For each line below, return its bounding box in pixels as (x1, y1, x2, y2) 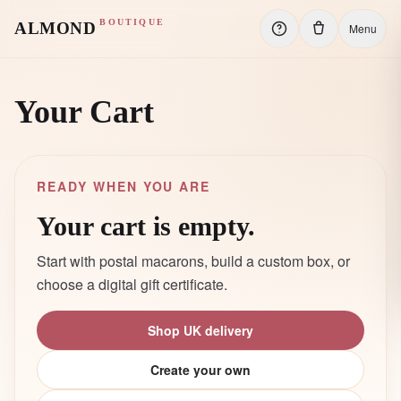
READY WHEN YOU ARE (37, 177, 211, 195)
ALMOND (14, 19, 97, 38)
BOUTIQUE (99, 17, 165, 27)
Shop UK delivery (148, 321, 253, 339)
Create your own (150, 361, 251, 379)
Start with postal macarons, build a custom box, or (37, 251, 350, 271)
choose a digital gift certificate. (37, 274, 227, 294)
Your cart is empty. (37, 211, 255, 241)
